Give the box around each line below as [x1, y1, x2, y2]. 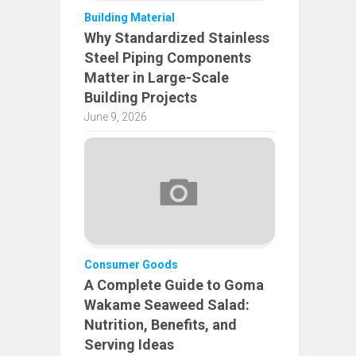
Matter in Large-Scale [84, 68, 229, 86]
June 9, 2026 [84, 110, 147, 123]
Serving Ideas [84, 336, 174, 354]
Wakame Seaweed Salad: [84, 296, 250, 314]
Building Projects [84, 88, 197, 106]
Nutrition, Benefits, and [84, 316, 237, 334]
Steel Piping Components [84, 48, 251, 66]
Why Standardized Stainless [84, 29, 269, 46]
